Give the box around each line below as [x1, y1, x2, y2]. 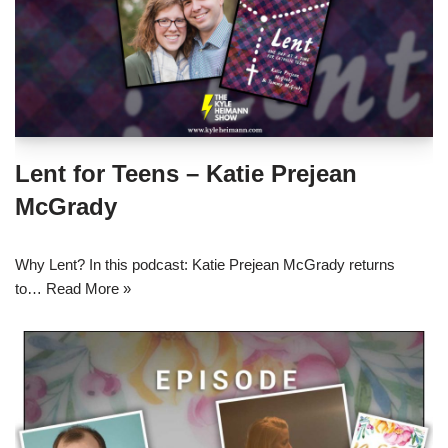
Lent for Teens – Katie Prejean [15, 159, 357, 187]
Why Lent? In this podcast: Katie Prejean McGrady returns [15, 255, 395, 273]
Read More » [46, 279, 131, 297]
